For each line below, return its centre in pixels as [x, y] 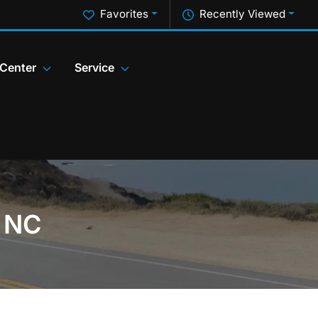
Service [94, 68]
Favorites [125, 14]
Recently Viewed [243, 14]
